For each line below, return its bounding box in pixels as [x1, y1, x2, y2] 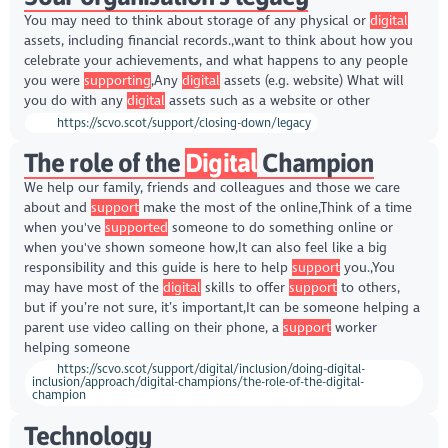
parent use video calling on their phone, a [23, 319, 283, 337]
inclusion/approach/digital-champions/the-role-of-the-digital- [32, 375, 365, 390]
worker [330, 319, 377, 337]
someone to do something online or [167, 219, 393, 237]
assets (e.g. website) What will [219, 72, 404, 90]
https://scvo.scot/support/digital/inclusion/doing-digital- [54, 362, 366, 377]
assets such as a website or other [164, 92, 370, 110]
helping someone [23, 339, 130, 357]
